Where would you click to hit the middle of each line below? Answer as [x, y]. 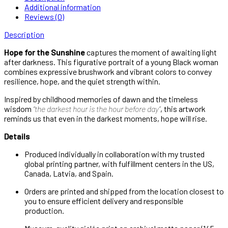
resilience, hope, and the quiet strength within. [82, 81]
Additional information [63, 7]
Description [24, 34]
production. [44, 210]
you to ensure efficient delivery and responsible [104, 201]
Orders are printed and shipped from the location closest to [124, 191]
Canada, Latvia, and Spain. [69, 173]
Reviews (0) [44, 16]
